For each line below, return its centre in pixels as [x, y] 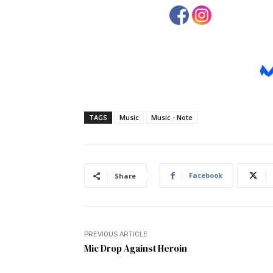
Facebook [206, 175]
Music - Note [172, 118]
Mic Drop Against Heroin [136, 249]
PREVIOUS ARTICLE [116, 235]
